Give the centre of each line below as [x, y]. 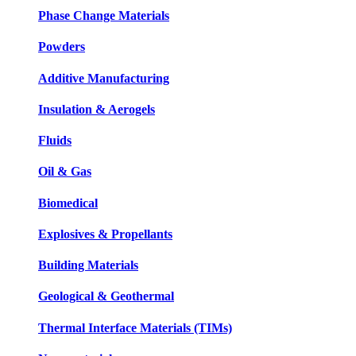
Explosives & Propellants [105, 234]
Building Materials [88, 265]
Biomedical [68, 203]
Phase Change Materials [104, 16]
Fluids [55, 141]
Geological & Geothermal [106, 296]
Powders [62, 47]
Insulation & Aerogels [97, 109]
